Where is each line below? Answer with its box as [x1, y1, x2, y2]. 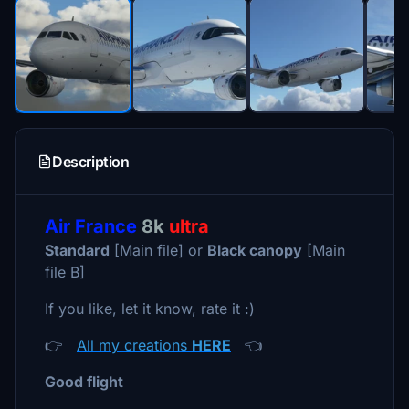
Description [52, 152, 130, 171]
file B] [45, 263, 85, 281]
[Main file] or [110, 241, 207, 259]
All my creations [77, 336, 192, 354]
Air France [45, 215, 137, 237]
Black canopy [207, 241, 302, 259]
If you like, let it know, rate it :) [45, 299, 255, 318]
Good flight [45, 372, 123, 391]
